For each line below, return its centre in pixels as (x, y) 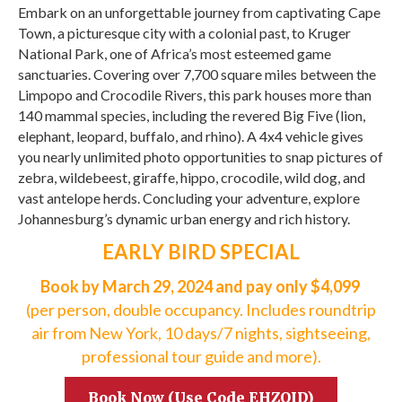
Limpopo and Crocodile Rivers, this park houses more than (195, 95)
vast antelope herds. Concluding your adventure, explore (189, 198)
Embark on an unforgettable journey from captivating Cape (199, 13)
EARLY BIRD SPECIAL (201, 252)
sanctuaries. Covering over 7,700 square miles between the (197, 74)
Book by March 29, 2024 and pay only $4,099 (201, 287)
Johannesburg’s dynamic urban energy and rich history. (184, 219)
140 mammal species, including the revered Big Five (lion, (192, 116)
